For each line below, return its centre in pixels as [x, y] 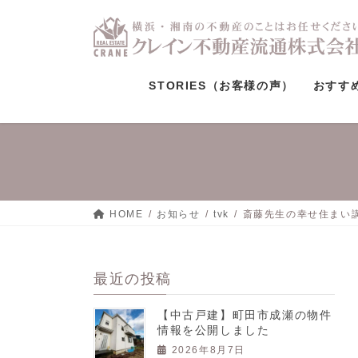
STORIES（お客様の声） [221, 85]
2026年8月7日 [209, 350]
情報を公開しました [214, 330]
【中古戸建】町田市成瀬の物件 [245, 315]
